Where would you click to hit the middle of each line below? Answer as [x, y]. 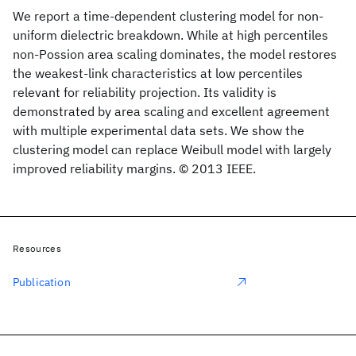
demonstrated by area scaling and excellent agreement [171, 111]
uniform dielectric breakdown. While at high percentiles [170, 35]
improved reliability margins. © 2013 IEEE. [134, 168]
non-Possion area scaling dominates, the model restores [175, 54]
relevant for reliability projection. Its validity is [145, 92]
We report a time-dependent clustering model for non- [168, 16]
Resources [37, 248]
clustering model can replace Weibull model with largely [172, 149]
